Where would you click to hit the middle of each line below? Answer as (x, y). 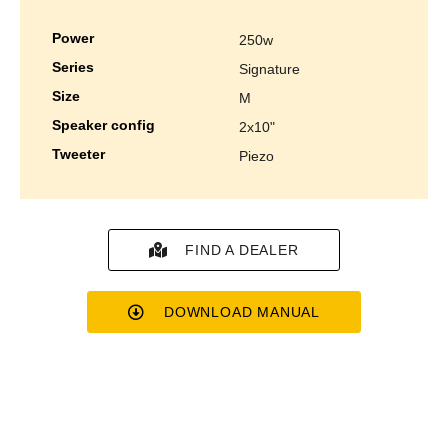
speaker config (108, 125)
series (77, 67)
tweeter (82, 154)
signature (274, 69)
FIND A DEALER (242, 249)
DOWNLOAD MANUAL (242, 311)
